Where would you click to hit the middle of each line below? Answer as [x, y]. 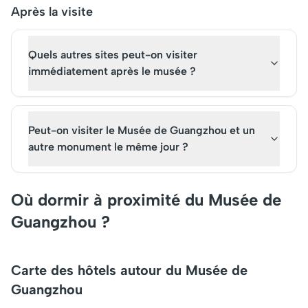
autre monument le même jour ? [108, 147]
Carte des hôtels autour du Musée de [129, 270]
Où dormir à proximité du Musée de [146, 200]
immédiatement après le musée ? [112, 71]
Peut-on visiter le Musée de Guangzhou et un [142, 130]
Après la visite [52, 12]
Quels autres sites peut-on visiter [113, 55]
